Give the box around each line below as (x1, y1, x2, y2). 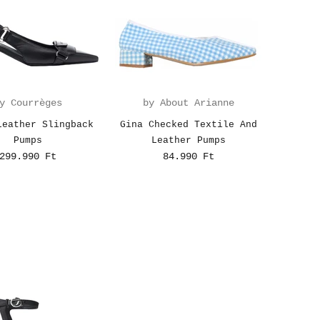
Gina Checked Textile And (119, 119, 257, 130)
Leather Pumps (151, 134, 226, 146)
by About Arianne (142, 96, 234, 109)
